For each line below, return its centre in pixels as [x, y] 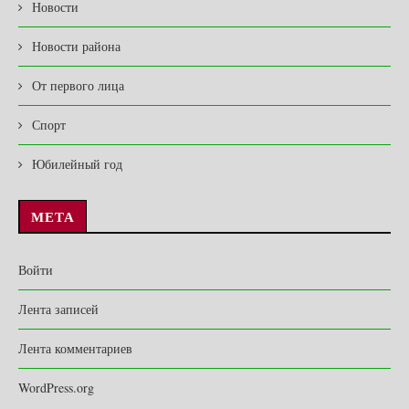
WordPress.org [56, 388]
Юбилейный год [77, 164]
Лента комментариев [75, 349]
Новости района [76, 47]
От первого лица [78, 86]
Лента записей [58, 309]
